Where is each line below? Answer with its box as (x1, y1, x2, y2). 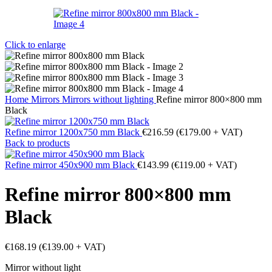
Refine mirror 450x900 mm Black (5, 160, 137, 170)
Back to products (5, 138, 70, 148)
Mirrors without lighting (62, 94, 156, 104)
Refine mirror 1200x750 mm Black (5, 127, 142, 137)
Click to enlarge (5, 39, 66, 50)
